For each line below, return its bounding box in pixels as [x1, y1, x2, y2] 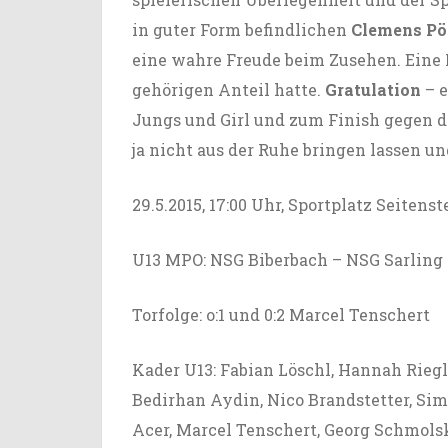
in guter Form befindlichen [132, 18, 351, 40]
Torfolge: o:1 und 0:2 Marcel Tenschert [132, 303, 430, 325]
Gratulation [325, 78, 421, 100]
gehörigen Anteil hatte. [132, 78, 325, 100]
